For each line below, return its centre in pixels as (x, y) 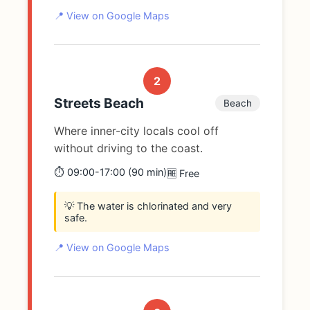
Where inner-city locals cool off (136, 130)
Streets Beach (99, 103)
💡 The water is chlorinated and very (148, 206)
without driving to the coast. (128, 148)
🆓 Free (183, 173)
